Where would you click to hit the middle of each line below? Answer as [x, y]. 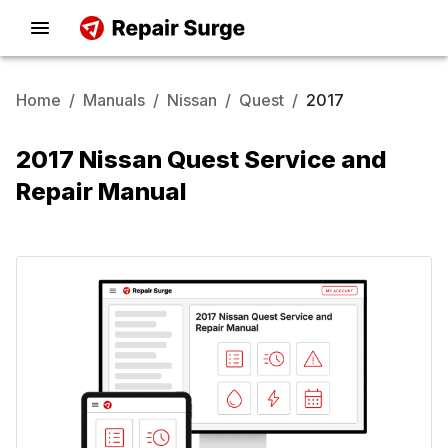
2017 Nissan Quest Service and [201, 159]
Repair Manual [101, 191]
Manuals [114, 100]
